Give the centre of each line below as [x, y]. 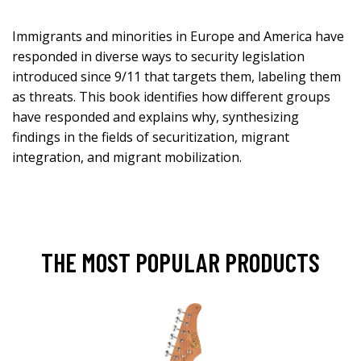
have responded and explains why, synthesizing [156, 116]
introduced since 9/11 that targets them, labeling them [176, 76]
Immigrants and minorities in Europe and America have [178, 36]
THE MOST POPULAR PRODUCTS [180, 261]
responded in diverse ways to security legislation [158, 56]
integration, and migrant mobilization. [127, 157]
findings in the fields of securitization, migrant [151, 137]
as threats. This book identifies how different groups [171, 96]
